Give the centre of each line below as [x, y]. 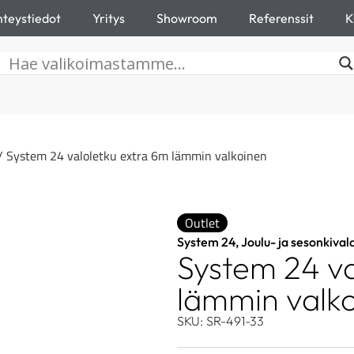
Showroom [187, 18]
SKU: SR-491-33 [220, 321]
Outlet [202, 223]
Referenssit [281, 18]
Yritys [109, 18]
